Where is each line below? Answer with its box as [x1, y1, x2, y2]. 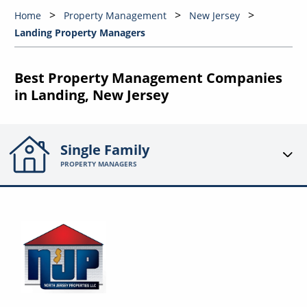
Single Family [60, 140, 150, 160]
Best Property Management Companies [14, 69, 282, 88]
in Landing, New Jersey [14, 86, 169, 105]
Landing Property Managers [14, 26, 145, 40]
